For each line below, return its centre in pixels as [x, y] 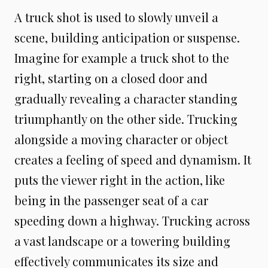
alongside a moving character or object [121, 139]
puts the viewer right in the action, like [120, 180]
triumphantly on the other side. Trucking [126, 119]
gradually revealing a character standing [126, 98]
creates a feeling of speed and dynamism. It [133, 159]
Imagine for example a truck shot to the [122, 58]
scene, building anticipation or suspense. [127, 37]
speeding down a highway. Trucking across [132, 220]
